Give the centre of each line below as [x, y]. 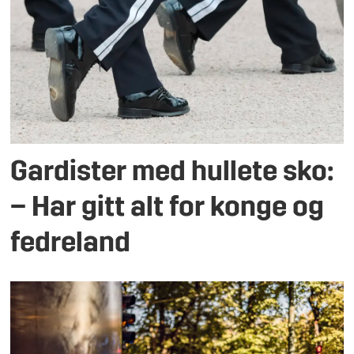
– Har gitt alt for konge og [168, 209]
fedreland [71, 245]
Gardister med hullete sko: [172, 174]
